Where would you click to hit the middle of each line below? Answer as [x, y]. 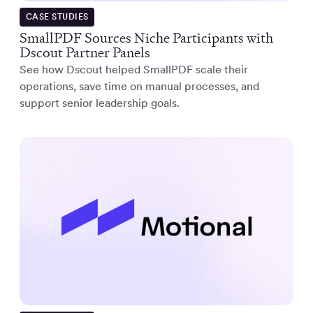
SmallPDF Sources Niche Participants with [146, 38]
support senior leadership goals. [100, 103]
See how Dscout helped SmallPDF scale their [134, 70]
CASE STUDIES [57, 17]
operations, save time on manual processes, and [139, 87]
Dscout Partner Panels [85, 53]
